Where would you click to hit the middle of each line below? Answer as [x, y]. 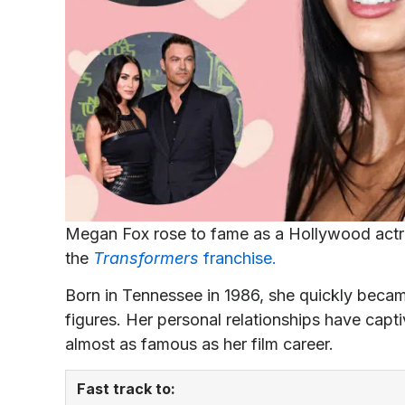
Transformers [146, 258]
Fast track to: [126, 388]
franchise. [238, 258]
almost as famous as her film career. [199, 344]
